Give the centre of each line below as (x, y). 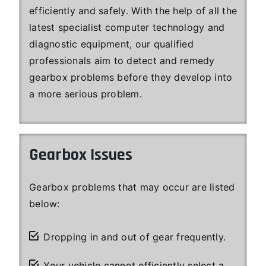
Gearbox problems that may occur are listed (132, 187)
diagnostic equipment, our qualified (111, 44)
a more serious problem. (87, 94)
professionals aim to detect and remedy (122, 60)
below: (45, 203)
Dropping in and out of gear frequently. (134, 237)
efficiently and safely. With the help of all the (133, 10)
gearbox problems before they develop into (131, 77)
